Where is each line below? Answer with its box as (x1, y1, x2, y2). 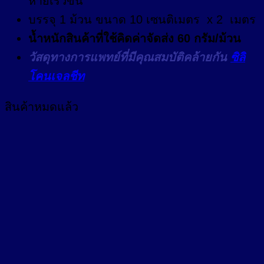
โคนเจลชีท (28, 69, 84, 82)
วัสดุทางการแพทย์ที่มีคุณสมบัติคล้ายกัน (28, 50, 230, 64)
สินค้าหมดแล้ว (5, 100, 78, 113)
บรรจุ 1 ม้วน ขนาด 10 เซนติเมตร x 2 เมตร (28, 12, 256, 26)
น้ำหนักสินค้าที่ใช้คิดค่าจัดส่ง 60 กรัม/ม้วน (28, 31, 241, 45)
